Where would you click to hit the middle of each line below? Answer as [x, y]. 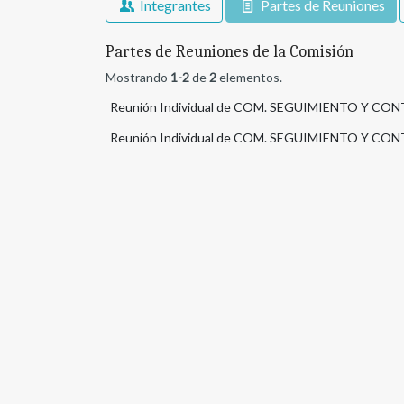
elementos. [249, 78]
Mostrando [138, 78]
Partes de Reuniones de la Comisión [230, 52]
